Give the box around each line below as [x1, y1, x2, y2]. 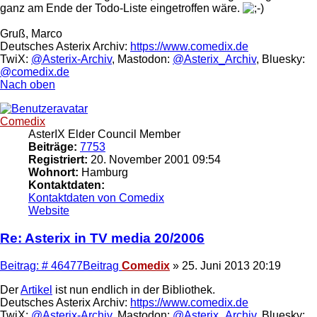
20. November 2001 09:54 [88, 154, 221, 166]
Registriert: [28, 154, 88, 166]
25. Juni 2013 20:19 [182, 259, 281, 272]
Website [28, 204, 69, 217]
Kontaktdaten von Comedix [28, 192, 164, 204]
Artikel [21, 283, 52, 296]
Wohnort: [28, 166, 79, 179]
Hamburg [79, 166, 128, 179]
